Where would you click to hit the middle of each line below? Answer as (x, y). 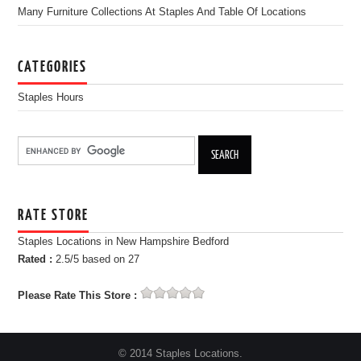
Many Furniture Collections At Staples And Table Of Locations (162, 12)
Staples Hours (51, 97)
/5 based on (100, 259)
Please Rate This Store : (79, 295)
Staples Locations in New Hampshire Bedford (124, 241)
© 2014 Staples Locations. (180, 353)
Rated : (37, 259)
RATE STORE (54, 214)
